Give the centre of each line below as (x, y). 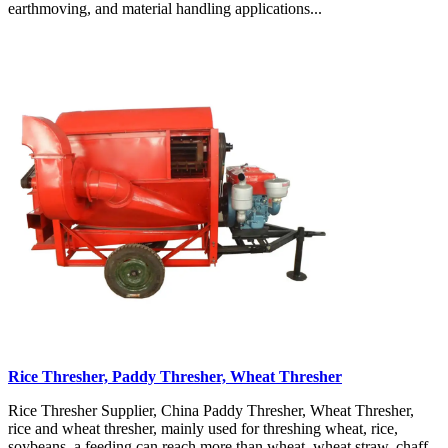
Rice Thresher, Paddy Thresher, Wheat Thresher (175, 376)
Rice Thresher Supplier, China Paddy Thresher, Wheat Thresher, (211, 410)
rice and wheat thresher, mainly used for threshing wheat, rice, (203, 428)
